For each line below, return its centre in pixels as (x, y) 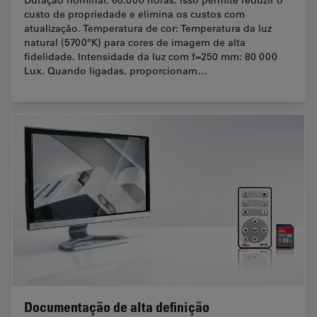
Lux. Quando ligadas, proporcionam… (116, 70)
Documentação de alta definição (117, 307)
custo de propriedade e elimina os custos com (134, 14)
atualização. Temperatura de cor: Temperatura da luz (148, 28)
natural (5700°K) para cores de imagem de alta (135, 42)
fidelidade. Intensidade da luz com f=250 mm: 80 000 (151, 56)
